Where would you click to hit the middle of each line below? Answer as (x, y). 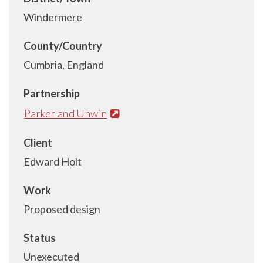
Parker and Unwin (66, 113)
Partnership (52, 93)
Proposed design (62, 209)
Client (38, 142)
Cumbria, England (64, 65)
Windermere (53, 17)
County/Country (63, 46)
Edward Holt (53, 161)
